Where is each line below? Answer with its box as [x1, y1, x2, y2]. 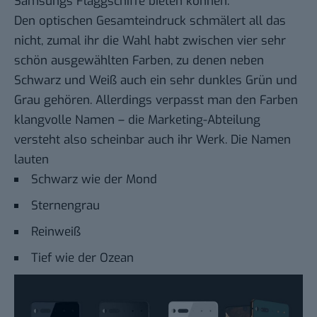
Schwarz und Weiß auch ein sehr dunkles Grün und [14, 71, 297, 88]
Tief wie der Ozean [31, 249, 134, 266]
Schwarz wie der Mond [31, 171, 157, 188]
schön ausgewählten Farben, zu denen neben [14, 52, 264, 69]
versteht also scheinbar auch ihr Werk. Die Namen [14, 131, 291, 148]
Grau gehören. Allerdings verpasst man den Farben [14, 91, 298, 108]
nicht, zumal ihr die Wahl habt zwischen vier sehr [14, 32, 286, 49]
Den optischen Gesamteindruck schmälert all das [14, 12, 286, 29]
